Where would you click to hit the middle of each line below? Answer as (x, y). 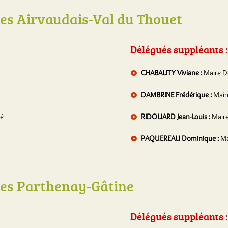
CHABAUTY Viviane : (172, 73)
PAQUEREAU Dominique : (181, 138)
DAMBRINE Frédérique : (177, 95)
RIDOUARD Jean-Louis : (176, 117)
